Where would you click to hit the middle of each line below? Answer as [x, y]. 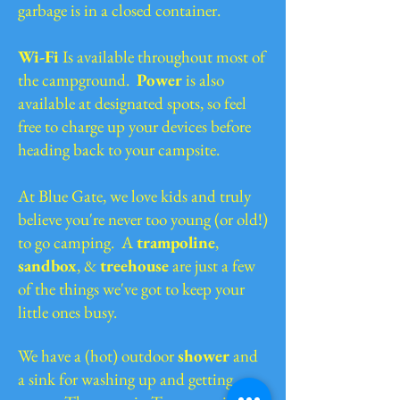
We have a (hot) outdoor [98, 356]
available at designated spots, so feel [132, 103]
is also [203, 80]
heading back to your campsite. [121, 150]
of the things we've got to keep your [131, 289]
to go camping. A [77, 242]
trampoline [176, 242]
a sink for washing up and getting [125, 379]
